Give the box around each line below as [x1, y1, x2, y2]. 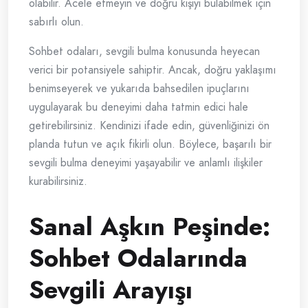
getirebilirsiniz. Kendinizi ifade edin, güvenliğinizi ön [29, 118, 269, 134]
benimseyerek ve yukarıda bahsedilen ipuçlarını [29, 80, 250, 97]
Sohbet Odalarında [29, 240, 247, 277]
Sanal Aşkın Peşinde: [29, 208, 270, 245]
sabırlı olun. [29, 14, 84, 30]
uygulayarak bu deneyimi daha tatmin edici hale [29, 99, 248, 115]
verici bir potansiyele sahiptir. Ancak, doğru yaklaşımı [29, 62, 276, 78]
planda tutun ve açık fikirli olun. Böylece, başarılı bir [29, 136, 272, 153]
